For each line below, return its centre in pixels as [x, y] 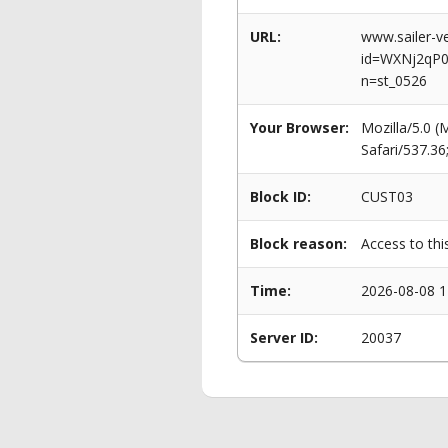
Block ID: [280, 196]
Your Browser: [299, 127]
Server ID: [284, 337]
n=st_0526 [394, 80]
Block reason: [298, 243]
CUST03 [387, 196]
